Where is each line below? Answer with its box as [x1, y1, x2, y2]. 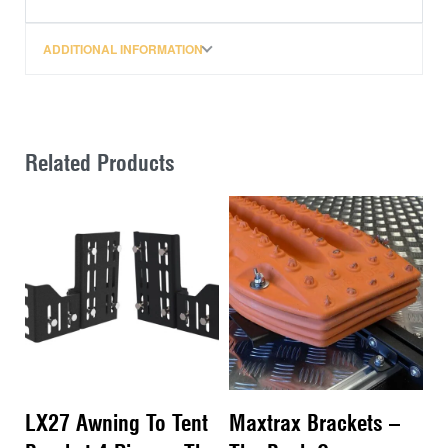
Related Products [25, 149, 175, 176]
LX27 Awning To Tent [25, 410, 208, 437]
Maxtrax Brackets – [229, 410, 400, 437]
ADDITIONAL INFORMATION [43, 39, 203, 58]
